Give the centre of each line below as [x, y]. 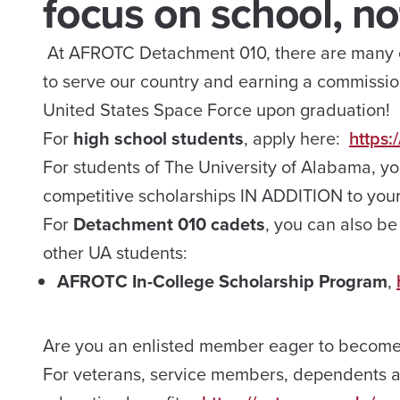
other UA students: [115, 253]
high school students [156, 138]
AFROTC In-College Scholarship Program [222, 281]
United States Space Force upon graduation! [217, 110]
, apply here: [296, 138]
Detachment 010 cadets [169, 224]
